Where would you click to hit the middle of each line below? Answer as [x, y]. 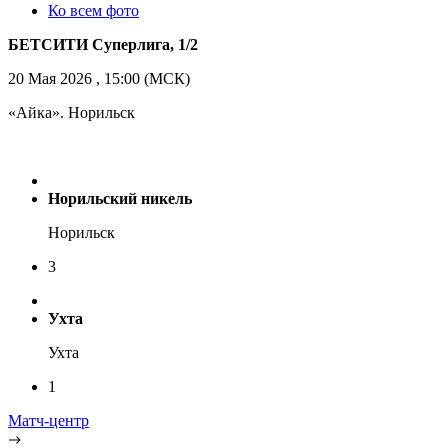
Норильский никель [120, 199]
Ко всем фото [93, 11]
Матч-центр [48, 421]
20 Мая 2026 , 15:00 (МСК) [99, 79]
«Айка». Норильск [71, 113]
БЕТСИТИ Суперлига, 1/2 [103, 45]
